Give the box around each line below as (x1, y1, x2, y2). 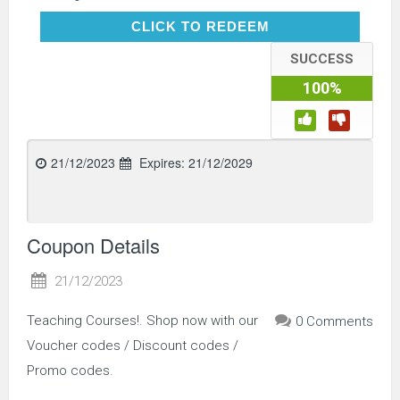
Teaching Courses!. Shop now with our (27, 312, 258, 329)
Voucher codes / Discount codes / (27, 337, 238, 354)
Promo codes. (27, 362, 113, 379)
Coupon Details (27, 230, 160, 259)
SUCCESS (290, 50, 354, 67)
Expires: (136, 153, 188, 171)
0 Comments (296, 312, 373, 329)
